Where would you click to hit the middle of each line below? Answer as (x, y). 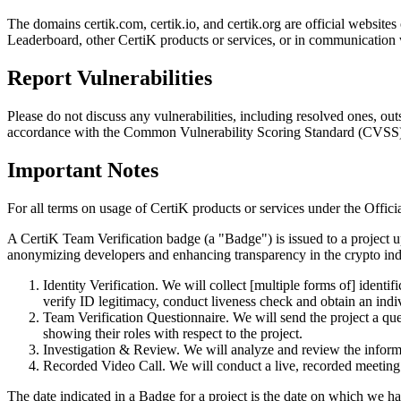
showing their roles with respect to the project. (173, 333)
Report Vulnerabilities (110, 77)
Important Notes (83, 170)
